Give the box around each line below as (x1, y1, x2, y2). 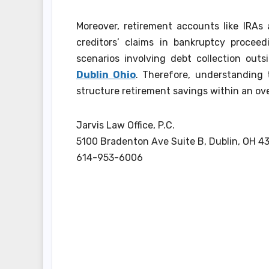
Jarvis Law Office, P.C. (76, 119, 175, 131)
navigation (76, 241, 183, 265)
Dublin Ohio (76, 68, 136, 80)
